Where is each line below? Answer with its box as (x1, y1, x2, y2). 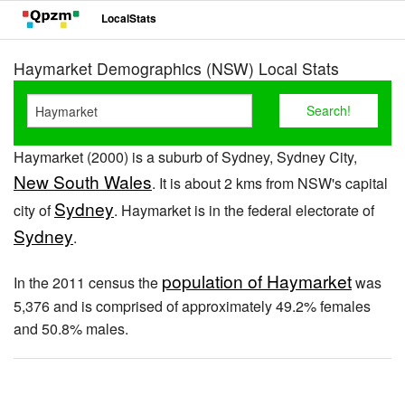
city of (14, 200, 54, 221)
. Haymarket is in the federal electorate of (114, 200, 374, 221)
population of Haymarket (162, 268, 352, 293)
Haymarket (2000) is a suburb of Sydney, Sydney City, (14, 146, 357, 167)
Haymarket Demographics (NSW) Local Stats (14, 57, 339, 80)
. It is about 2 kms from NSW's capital (152, 173, 388, 193)
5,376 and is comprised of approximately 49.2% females (14, 296, 371, 316)
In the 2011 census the (14, 272, 162, 293)
